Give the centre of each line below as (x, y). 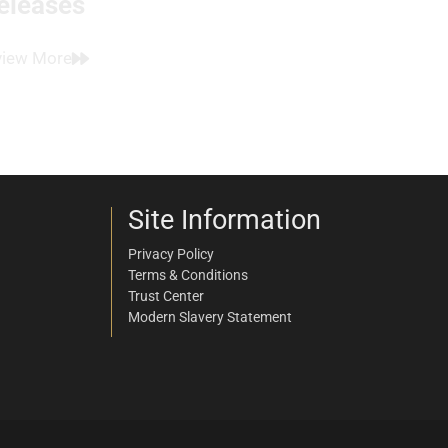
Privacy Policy (170, 254)
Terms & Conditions (187, 275)
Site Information (224, 220)
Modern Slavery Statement (209, 317)
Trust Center (165, 296)
